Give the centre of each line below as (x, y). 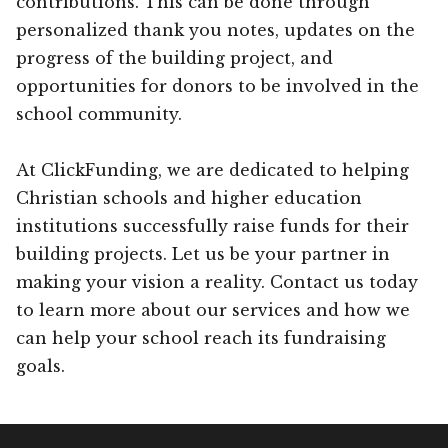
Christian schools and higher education (189, 197)
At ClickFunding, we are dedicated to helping (212, 169)
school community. (99, 113)
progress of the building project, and (174, 57)
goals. (40, 365)
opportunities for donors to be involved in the (217, 85)
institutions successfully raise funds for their (212, 225)
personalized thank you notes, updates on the (215, 29)
